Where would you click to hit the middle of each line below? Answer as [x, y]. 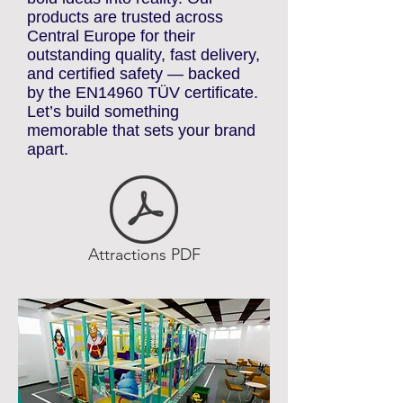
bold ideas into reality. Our [121, 31]
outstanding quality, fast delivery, [143, 87]
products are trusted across [125, 49]
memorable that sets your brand [141, 163]
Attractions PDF [144, 287]
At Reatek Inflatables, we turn [133, 12]
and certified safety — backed [134, 106]
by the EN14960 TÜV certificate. [143, 125]
